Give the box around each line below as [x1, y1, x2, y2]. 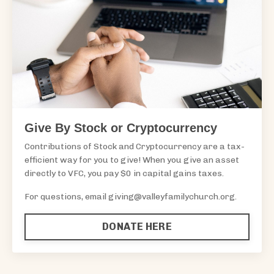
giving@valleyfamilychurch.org [108, 191, 235, 202]
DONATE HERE [102, 220, 172, 232]
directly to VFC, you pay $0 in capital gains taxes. [24, 168, 224, 179]
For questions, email [24, 191, 108, 202]
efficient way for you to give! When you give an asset [24, 154, 239, 165]
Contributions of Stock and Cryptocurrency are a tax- [24, 141, 245, 152]
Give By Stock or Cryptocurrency [24, 120, 217, 135]
